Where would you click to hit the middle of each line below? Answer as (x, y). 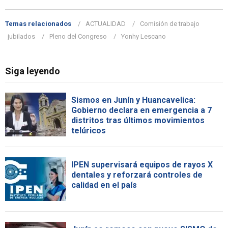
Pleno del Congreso (78, 36)
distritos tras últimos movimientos (138, 120)
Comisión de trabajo (170, 23)
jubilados (21, 36)
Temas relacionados (38, 23)
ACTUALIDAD (106, 23)
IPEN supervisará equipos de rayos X (142, 164)
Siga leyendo (33, 71)
